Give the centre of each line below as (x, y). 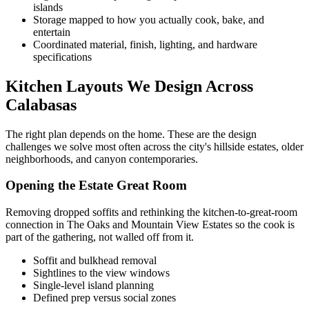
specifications (62, 57)
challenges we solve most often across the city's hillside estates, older (154, 146)
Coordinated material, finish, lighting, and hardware (145, 44)
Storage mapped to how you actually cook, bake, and (149, 19)
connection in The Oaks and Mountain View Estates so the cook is (150, 225)
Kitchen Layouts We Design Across (129, 86)
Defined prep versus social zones (104, 298)
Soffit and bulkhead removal (95, 261)
